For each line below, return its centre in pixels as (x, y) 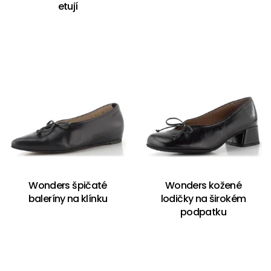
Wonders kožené (203, 185)
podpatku (203, 212)
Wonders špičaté (68, 185)
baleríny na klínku (68, 198)
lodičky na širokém (203, 198)
